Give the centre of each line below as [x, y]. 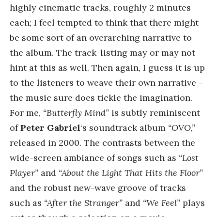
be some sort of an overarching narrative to [101, 37]
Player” [24, 172]
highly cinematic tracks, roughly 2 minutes [100, 7]
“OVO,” [182, 127]
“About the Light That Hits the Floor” [131, 172]
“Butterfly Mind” [76, 112]
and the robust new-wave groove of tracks [98, 187]
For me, [26, 112]
